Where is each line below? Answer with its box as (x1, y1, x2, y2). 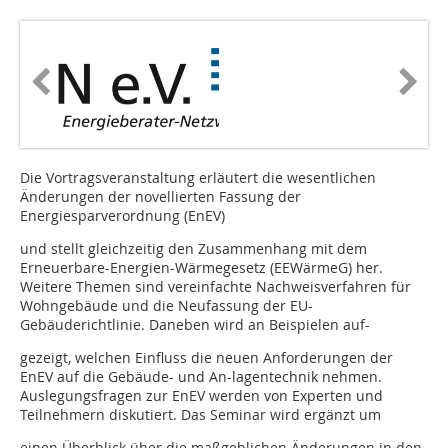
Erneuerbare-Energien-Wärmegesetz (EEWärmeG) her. (20, 258, 383, 278)
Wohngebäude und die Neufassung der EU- (20, 296, 313, 316)
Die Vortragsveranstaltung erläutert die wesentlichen (20, 168, 376, 188)
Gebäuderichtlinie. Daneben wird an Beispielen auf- (20, 315, 370, 335)
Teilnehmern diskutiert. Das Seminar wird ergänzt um (20, 405, 381, 425)
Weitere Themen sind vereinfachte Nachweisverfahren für (20, 277, 411, 297)
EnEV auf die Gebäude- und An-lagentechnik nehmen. (20, 367, 382, 387)
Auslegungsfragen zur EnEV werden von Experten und (20, 386, 383, 406)
